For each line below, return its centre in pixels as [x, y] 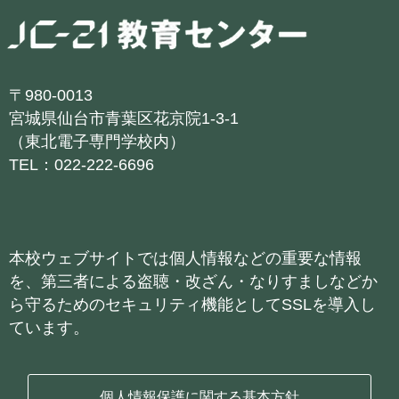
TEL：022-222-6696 [81, 165]
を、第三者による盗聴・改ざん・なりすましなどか [193, 282]
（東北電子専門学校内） [97, 142]
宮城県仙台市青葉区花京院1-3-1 [124, 119]
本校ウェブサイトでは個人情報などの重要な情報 [185, 259]
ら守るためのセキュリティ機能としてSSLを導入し [192, 305]
